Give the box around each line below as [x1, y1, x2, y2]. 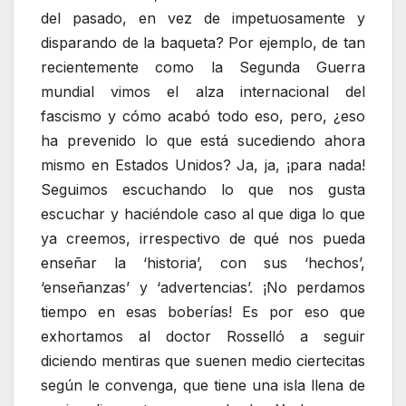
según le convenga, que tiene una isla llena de [41, 376, 365, 394]
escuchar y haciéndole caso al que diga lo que [41, 205, 365, 223]
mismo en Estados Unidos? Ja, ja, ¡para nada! [41, 156, 365, 174]
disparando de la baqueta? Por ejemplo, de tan [41, 34, 365, 52]
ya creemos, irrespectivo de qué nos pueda [41, 229, 365, 247]
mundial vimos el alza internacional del [41, 82, 365, 101]
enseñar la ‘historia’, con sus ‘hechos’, [41, 254, 365, 272]
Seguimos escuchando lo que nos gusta [41, 180, 365, 198]
